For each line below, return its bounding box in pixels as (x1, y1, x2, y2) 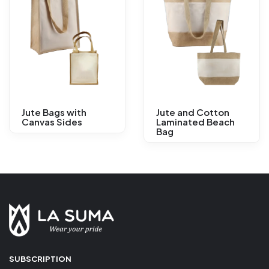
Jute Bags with (22, 106, 86, 118)
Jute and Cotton (156, 106, 229, 118)
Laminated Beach (156, 115, 235, 127)
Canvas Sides (22, 115, 82, 127)
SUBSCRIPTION (9, 253, 71, 264)
